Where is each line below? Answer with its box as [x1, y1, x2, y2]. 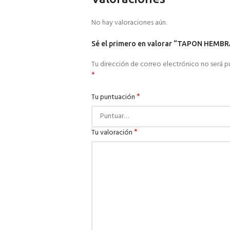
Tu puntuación [91, 91, 137, 103]
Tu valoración [91, 127, 134, 139]
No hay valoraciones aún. [91, 17, 167, 29]
